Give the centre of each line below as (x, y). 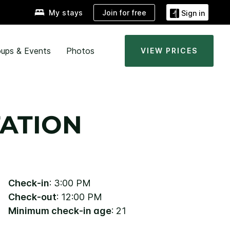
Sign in (193, 13)
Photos (80, 51)
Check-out (32, 197)
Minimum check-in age (60, 210)
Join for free (124, 12)
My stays (66, 13)
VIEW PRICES (169, 51)
